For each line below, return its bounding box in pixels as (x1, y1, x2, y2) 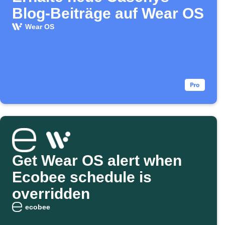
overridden (12, 185, 90, 202)
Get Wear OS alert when (12, 152, 182, 169)
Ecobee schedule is (12, 169, 152, 186)
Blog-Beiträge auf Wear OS (12, 5, 204, 22)
